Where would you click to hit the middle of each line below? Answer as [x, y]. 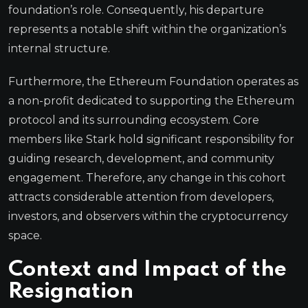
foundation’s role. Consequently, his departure [136, 10]
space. [25, 235]
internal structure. [59, 48]
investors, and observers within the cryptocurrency [148, 216]
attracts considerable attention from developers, [141, 197]
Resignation [71, 291]
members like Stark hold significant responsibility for [151, 139]
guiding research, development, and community [141, 158]
